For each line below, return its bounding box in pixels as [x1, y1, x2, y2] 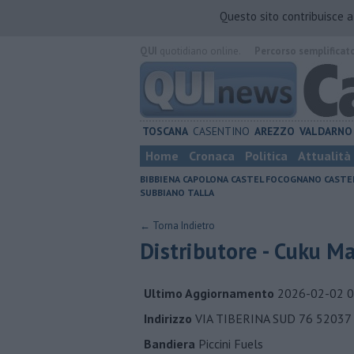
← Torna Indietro [140, 219, 215, 232]
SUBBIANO [140, 186, 185, 198]
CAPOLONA [183, 173, 228, 185]
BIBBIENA [140, 173, 180, 185]
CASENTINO [193, 124, 250, 138]
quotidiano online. [157, 44, 240, 58]
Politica [245, 148, 288, 164]
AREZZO [254, 124, 296, 138]
